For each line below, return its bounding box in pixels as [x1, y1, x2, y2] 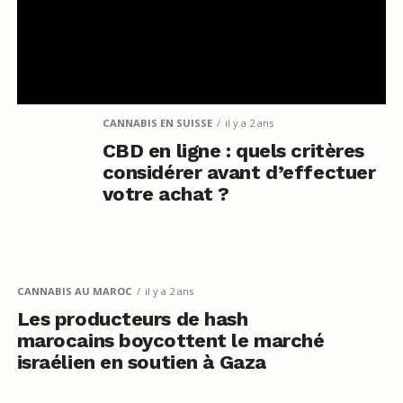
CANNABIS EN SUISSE [102, 115, 212, 130]
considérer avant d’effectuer [102, 160, 376, 184]
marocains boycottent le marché [16, 328, 325, 352]
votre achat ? [102, 182, 229, 205]
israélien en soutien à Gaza [16, 350, 266, 373]
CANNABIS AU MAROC [16, 283, 132, 298]
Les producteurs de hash [16, 307, 248, 330]
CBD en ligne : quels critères [102, 139, 364, 162]
